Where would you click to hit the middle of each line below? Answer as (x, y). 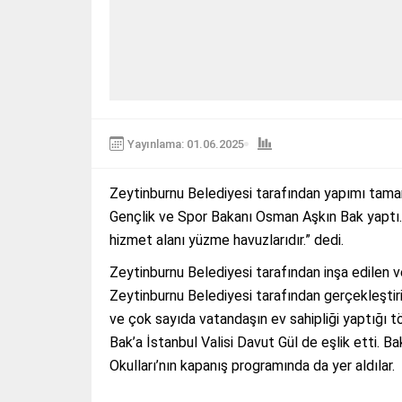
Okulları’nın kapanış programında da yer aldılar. (252, 366)
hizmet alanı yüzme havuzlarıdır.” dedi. (227, 240)
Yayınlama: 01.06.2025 (186, 144)
